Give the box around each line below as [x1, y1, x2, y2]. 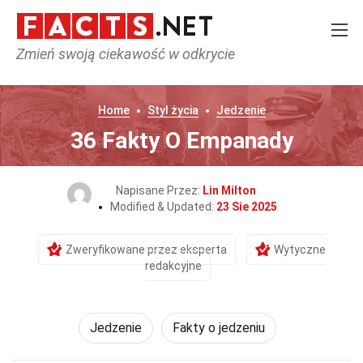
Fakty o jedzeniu [173, 320, 265, 335]
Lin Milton [202, 184, 256, 197]
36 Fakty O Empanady [70, 127, 293, 154]
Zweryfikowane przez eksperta [65, 243, 227, 256]
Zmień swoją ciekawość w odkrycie [16, 45, 235, 62]
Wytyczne [273, 243, 326, 256]
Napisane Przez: [115, 184, 203, 197]
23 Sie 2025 [216, 200, 277, 213]
